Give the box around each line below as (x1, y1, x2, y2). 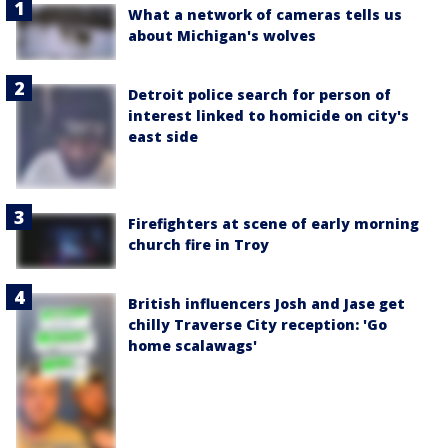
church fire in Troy (128, 234, 269, 254)
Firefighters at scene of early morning (128, 213, 419, 233)
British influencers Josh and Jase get (128, 294, 405, 313)
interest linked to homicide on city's (128, 106, 409, 126)
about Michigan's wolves (128, 26, 316, 46)
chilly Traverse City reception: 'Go (128, 315, 387, 334)
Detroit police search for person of (128, 85, 391, 105)
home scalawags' (128, 336, 257, 355)
